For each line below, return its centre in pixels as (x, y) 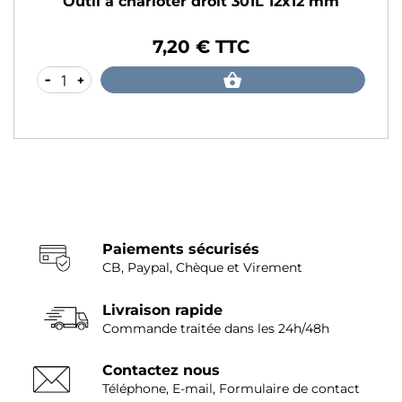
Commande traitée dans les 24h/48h (215, 328)
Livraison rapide (162, 310)
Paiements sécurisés (180, 249)
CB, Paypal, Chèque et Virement (202, 268)
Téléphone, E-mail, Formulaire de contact (231, 389)
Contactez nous (161, 371)
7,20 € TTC (201, 47)
